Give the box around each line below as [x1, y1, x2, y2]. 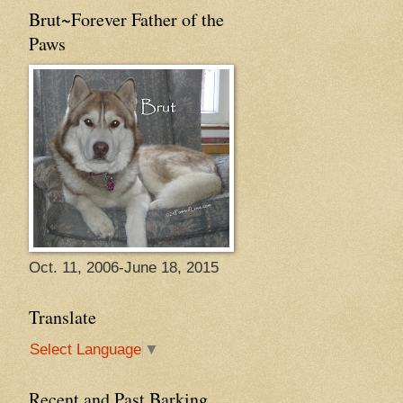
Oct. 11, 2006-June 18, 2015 [28, 259, 219, 277]
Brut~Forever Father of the [28, 7, 224, 32]
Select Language [29, 341, 141, 359]
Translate [28, 305, 96, 330]
